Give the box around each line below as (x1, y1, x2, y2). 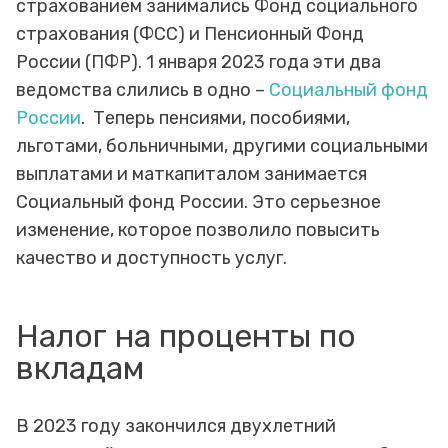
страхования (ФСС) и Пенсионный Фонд (16, 23, 364, 46)
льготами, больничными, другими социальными (16, 135, 428, 158)
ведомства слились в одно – (16, 79, 269, 102)
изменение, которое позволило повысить (16, 219, 380, 242)
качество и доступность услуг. (16, 247, 291, 270)
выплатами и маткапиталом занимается (16, 163, 367, 186)
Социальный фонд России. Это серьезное (16, 191, 381, 214)
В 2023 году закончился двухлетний (16, 415, 336, 438)
